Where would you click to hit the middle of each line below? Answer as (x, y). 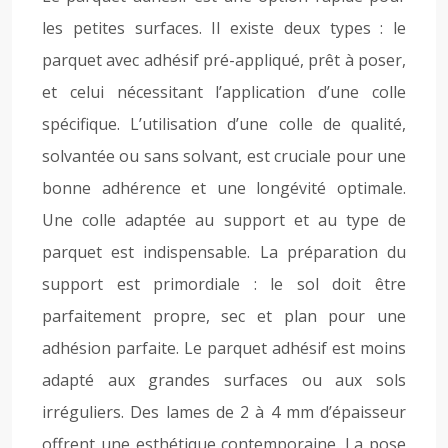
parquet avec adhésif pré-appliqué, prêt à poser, (224, 60)
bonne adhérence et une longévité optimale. (224, 188)
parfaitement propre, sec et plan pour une (224, 316)
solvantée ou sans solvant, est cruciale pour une (224, 156)
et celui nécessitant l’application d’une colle (224, 92)
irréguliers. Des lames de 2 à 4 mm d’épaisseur (224, 412)
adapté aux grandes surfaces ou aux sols (224, 380)
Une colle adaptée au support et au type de (224, 220)
